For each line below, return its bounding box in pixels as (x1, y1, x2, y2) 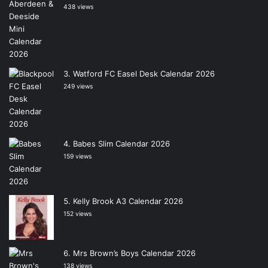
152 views (63, 209, 92, 218)
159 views (63, 152, 92, 160)
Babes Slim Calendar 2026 (73, 138, 170, 148)
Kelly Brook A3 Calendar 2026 (73, 196, 183, 206)
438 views (63, 2, 93, 11)
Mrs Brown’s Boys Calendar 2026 (73, 248, 196, 258)
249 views (63, 82, 93, 90)
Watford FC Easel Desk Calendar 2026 (73, 68, 215, 78)
